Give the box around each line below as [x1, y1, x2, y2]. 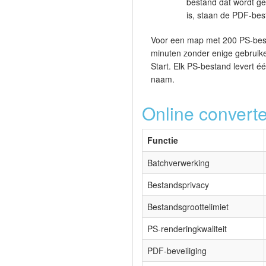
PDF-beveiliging [147, 245, 207, 257]
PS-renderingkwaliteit [147, 223, 227, 235]
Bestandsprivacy [147, 179, 209, 191]
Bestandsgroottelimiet [147, 201, 229, 213]
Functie [147, 134, 178, 147]
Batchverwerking [147, 157, 210, 169]
